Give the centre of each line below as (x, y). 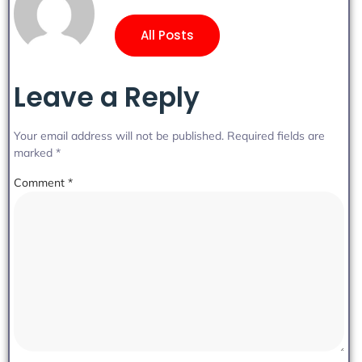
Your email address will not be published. (119, 136)
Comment (41, 183)
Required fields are (276, 136)
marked (35, 153)
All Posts (167, 35)
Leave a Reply (107, 98)
